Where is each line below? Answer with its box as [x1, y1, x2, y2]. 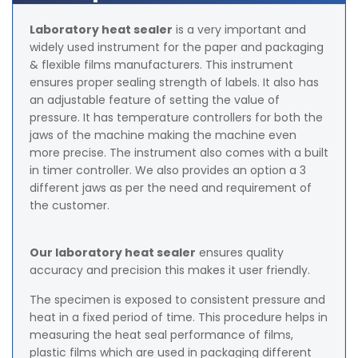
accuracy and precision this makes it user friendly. [30, 262, 310, 279]
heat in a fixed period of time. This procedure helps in [30, 309, 328, 326]
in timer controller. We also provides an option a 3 [30, 162, 306, 179]
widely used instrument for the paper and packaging [30, 39, 324, 56]
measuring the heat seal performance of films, [30, 327, 293, 344]
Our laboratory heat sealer [30, 245, 196, 261]
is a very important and [173, 22, 306, 38]
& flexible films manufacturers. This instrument [30, 57, 293, 74]
